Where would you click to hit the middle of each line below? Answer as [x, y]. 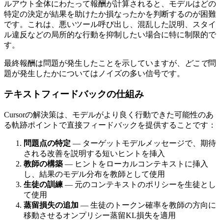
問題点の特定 [47, 143]
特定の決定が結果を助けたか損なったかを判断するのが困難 [110, 14]
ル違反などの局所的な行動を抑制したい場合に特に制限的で [110, 34]
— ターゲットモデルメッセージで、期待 [143, 143]
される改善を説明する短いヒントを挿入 [94, 154]
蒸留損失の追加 [51, 205]
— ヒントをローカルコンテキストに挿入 [136, 164]
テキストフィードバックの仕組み [74, 94]
